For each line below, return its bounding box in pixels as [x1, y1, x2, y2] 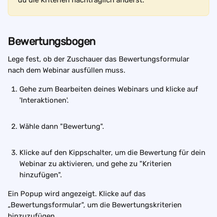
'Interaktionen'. [19, 96, 73, 105]
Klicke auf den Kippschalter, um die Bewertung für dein [19, 148, 207, 157]
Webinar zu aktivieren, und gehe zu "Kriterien [19, 159, 173, 168]
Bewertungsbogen [8, 35, 95, 48]
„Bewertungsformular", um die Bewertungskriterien [8, 201, 184, 209]
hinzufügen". [19, 170, 62, 179]
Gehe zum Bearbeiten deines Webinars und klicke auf [19, 85, 200, 93]
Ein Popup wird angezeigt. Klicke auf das [8, 189, 148, 198]
